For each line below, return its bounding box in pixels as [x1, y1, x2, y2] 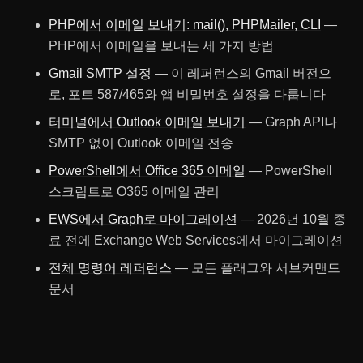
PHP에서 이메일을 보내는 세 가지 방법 [49, 39, 274, 53]
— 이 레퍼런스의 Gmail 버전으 [152, 66, 331, 80]
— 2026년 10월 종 [237, 212, 346, 226]
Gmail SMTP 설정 [49, 66, 152, 80]
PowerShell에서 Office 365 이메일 [49, 164, 246, 177]
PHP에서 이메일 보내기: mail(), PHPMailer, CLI [49, 18, 321, 32]
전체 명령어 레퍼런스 [49, 261, 172, 275]
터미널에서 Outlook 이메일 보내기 [49, 115, 246, 129]
